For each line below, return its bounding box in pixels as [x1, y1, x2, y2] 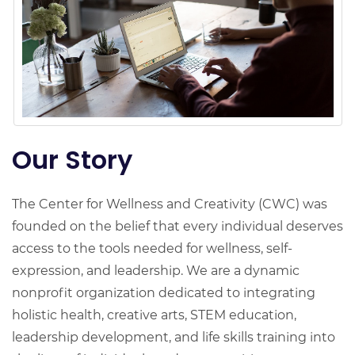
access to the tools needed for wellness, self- [12, 240, 292, 256]
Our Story [12, 141, 132, 177]
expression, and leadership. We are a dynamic [12, 262, 300, 278]
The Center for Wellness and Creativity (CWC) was [12, 196, 327, 212]
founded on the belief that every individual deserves [12, 218, 343, 234]
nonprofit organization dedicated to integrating [12, 284, 315, 300]
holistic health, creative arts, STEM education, [12, 307, 296, 323]
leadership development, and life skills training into [12, 329, 335, 345]
